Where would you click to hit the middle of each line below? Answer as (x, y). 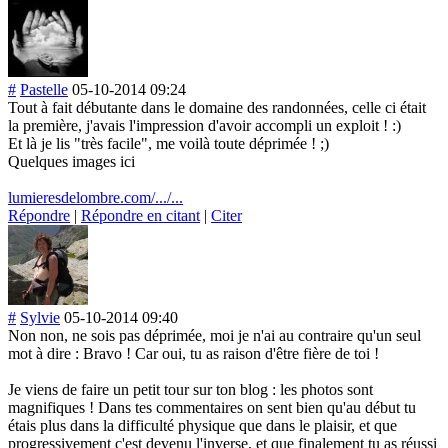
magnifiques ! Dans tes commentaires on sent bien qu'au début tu (212, 407)
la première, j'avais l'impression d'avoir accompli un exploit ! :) (204, 125)
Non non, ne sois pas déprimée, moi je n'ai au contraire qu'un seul (214, 335)
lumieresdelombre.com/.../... (95, 197)
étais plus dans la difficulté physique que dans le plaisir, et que (202, 425)
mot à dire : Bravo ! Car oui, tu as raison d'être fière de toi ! (193, 353)
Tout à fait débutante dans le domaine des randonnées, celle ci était (217, 107)
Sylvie (40, 317)
